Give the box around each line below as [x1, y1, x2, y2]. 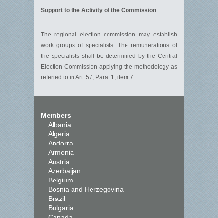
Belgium [48, 176, 73, 184]
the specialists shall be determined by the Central [41, 53, 177, 59]
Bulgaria [48, 204, 73, 212]
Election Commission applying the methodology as [41, 63, 177, 70]
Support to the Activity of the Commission [41, 7, 156, 14]
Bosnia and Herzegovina [48, 185, 124, 193]
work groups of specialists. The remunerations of [41, 42, 177, 49]
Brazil [48, 195, 65, 202]
